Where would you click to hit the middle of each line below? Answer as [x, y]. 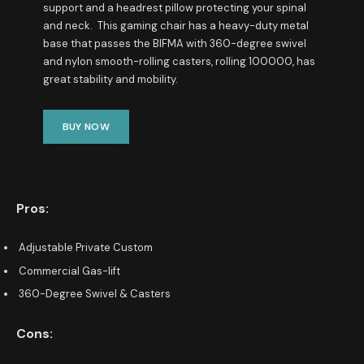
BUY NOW [86, 126]
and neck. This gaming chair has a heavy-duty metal [175, 26]
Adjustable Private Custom [86, 248]
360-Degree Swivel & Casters [95, 294]
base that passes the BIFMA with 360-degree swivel [174, 44]
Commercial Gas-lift [69, 271]
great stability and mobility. [110, 80]
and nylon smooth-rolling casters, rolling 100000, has [179, 62]
